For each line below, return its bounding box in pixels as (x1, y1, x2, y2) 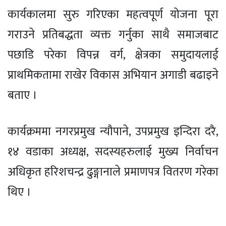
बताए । (8, 85, 37, 105)
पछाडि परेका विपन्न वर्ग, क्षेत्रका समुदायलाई (8, 45, 218, 65)
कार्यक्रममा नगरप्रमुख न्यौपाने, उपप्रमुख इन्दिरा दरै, (8, 122, 218, 141)
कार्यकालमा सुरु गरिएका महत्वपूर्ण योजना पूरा (8, 5, 218, 24)
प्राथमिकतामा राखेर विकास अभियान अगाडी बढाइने (8, 65, 218, 85)
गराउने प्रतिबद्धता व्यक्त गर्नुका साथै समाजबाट (8, 25, 218, 44)
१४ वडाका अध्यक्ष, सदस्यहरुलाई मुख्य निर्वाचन (8, 142, 218, 161)
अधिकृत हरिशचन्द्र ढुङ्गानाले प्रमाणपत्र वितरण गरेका (8, 162, 218, 182)
